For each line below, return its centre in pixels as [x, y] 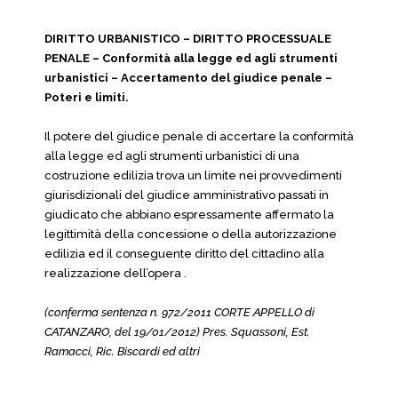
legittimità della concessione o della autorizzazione [191, 234]
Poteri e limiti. [87, 97]
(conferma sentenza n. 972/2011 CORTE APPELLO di [179, 312]
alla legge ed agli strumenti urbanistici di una [172, 156]
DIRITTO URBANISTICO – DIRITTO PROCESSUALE [188, 39]
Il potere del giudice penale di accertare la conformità [199, 136]
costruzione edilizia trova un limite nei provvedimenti [193, 175]
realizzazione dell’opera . [115, 273]
